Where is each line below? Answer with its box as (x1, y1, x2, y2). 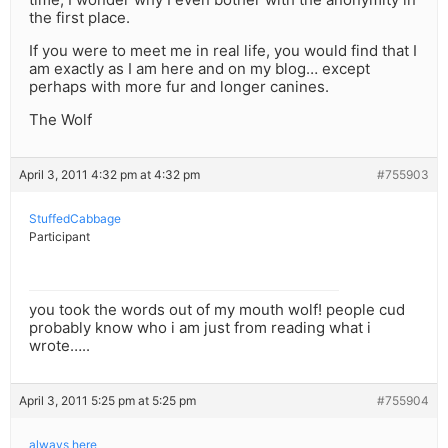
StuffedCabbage (29, 211, 121, 227)
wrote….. (29, 336, 90, 356)
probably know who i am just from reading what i (29, 318, 371, 338)
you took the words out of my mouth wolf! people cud (29, 300, 405, 320)
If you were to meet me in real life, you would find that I (29, 41, 417, 61)
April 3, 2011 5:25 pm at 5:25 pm (19, 393, 196, 409)
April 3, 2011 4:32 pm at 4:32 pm (19, 167, 200, 183)
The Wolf (29, 110, 92, 130)
